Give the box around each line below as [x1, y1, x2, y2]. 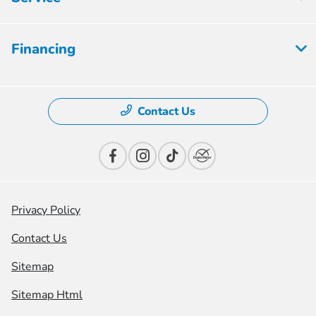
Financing [11, 39, 75, 59]
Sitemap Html [11, 287, 83, 303]
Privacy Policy [11, 202, 80, 219]
